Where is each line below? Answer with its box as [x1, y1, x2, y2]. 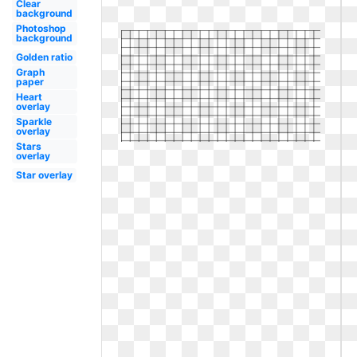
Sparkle [15, 116, 52, 127]
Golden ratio [15, 51, 73, 63]
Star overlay [15, 169, 73, 181]
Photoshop [15, 22, 66, 34]
